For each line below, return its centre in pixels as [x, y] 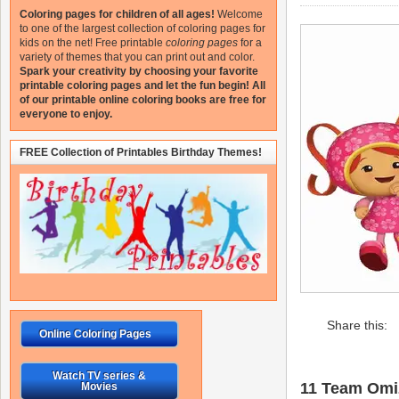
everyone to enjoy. [66, 114]
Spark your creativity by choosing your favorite [139, 71]
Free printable [129, 43]
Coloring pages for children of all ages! [117, 14]
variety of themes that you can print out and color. [137, 57]
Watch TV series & [99, 376]
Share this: [357, 325]
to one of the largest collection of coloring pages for [142, 28]
